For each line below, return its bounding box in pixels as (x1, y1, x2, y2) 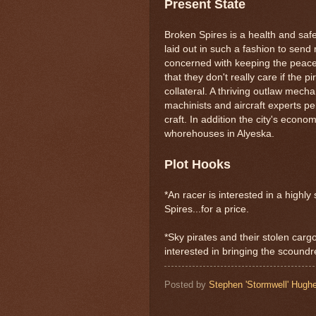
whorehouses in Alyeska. (164, 128, 274, 139)
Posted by (164, 279, 209, 290)
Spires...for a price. (164, 203, 249, 214)
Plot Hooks (164, 157, 231, 171)
